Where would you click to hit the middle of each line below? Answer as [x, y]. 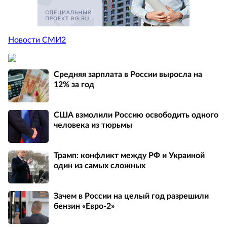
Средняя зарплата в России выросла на [128, 74]
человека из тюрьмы [93, 125]
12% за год [74, 84]
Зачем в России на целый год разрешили [131, 196]
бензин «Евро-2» [84, 206]
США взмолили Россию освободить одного [136, 115]
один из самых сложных [100, 165]
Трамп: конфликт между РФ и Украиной [129, 155]
